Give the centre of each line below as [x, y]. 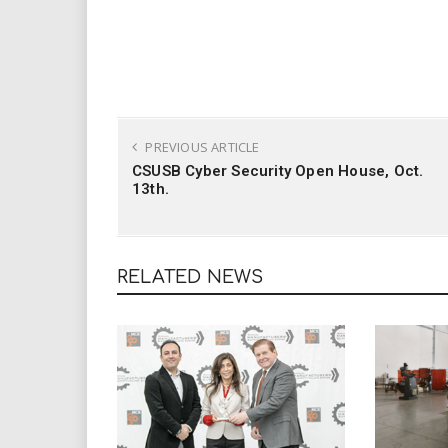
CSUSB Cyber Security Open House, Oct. [278, 171]
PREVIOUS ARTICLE [201, 147]
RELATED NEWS [190, 277]
